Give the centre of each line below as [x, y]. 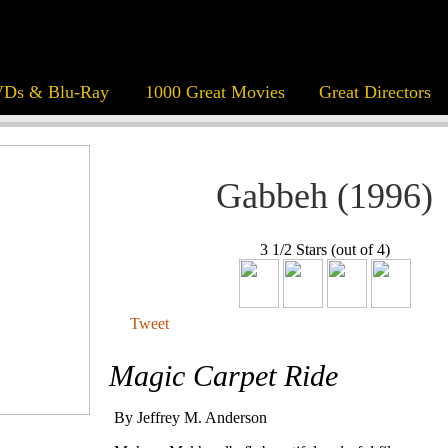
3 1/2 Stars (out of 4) [324, 250]
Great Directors [374, 92]
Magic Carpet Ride [223, 376]
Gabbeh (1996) [324, 196]
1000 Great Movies [214, 92]
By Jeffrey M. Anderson [190, 418]
